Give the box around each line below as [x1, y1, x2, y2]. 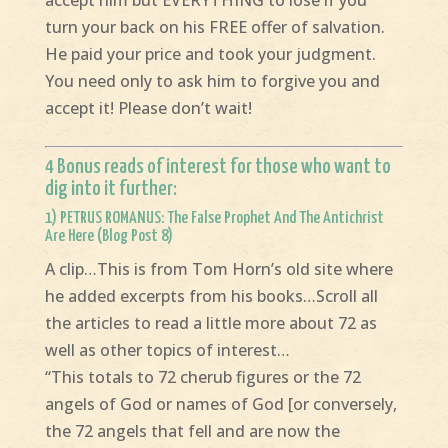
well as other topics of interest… [44, 339, 290, 362]
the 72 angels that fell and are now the [44, 420, 340, 443]
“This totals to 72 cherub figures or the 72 [44, 366, 361, 389]
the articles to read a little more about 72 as [44, 312, 377, 335]
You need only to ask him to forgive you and [44, 70, 380, 93]
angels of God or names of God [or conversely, [44, 393, 397, 416]
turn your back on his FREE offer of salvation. [44, 16, 385, 39]
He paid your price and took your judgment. [44, 43, 376, 66]
